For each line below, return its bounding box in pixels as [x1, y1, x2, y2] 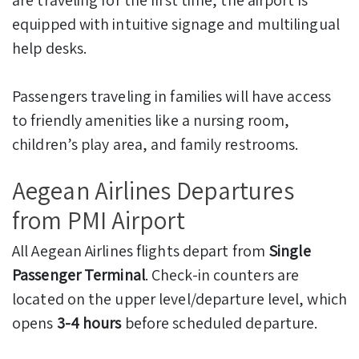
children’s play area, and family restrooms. [12, 133, 299, 155]
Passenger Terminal [12, 264, 145, 285]
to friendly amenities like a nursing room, [12, 109, 290, 131]
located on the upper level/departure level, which [12, 288, 347, 309]
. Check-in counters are [144, 264, 300, 285]
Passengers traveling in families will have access [12, 85, 331, 107]
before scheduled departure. [121, 312, 318, 333]
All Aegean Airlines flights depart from [12, 240, 268, 261]
